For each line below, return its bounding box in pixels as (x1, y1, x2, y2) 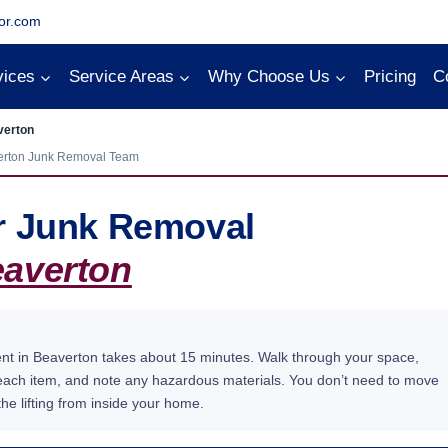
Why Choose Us (207, 67, 330, 86)
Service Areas (68, 67, 174, 86)
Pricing (363, 67, 416, 86)
